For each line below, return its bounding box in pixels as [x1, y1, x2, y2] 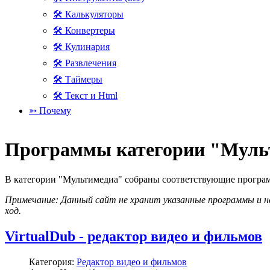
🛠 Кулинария [53, 42, 110, 52]
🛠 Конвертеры [53, 25, 115, 36]
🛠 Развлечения [53, 58, 116, 68]
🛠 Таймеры [53, 74, 102, 84]
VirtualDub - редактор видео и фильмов [5, 228, 262, 244]
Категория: [29, 256, 77, 267]
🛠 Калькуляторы [53, 9, 124, 19]
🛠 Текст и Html [53, 90, 118, 101]
